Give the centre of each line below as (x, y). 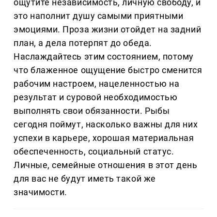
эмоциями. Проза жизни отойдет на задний (108, 30)
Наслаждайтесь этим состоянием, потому (104, 57)
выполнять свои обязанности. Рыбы (92, 111)
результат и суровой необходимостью (96, 97)
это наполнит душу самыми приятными (99, 16)
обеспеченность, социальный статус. (94, 152)
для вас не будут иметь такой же (85, 179)
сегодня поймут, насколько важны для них (106, 124)
